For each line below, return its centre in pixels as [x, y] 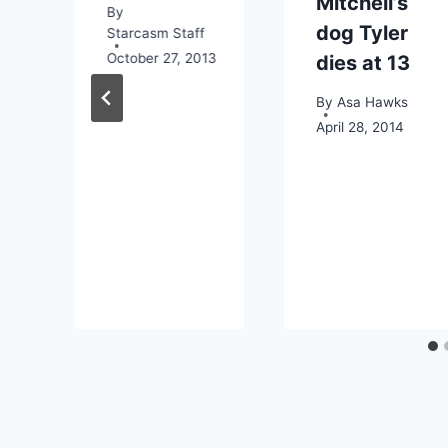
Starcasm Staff [156, 32]
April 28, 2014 [360, 126]
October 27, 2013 [162, 57]
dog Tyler [362, 32]
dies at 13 [363, 62]
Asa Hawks [372, 101]
